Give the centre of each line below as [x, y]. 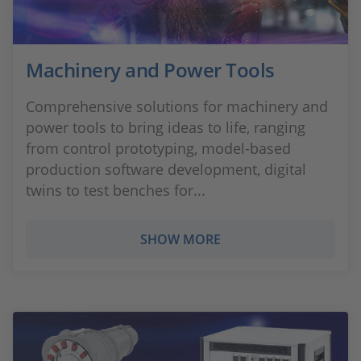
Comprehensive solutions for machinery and [177, 106]
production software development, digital [166, 169]
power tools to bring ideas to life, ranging [166, 127]
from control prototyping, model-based [158, 148]
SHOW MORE [180, 239]
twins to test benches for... [116, 190]
